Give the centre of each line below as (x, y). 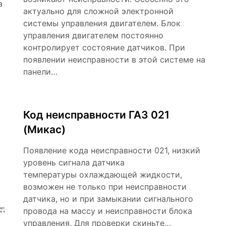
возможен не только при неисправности (105, 186)
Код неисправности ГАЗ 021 (96, 115)
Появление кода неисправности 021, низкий (112, 150)
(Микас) (44, 129)
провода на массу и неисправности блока (108, 211)
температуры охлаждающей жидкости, (103, 174)
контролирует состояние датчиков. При (104, 47)
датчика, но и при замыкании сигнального (108, 199)
